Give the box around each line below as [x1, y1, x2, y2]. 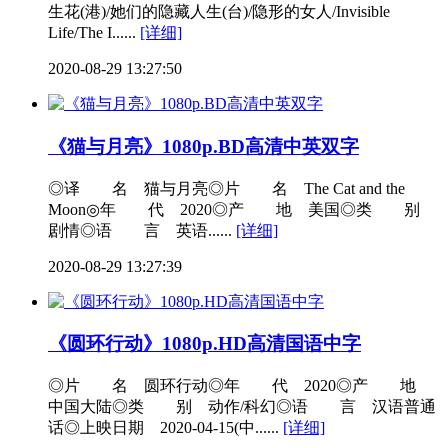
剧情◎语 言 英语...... [48, 221, 236, 239]
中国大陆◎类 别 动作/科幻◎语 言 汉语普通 [48, 398, 436, 416]
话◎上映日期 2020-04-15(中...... [48, 419, 283, 437]
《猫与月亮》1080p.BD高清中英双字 [48, 135, 359, 157]
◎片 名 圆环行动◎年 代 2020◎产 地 [48, 377, 432, 395]
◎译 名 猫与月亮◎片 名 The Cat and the [48, 179, 405, 197]
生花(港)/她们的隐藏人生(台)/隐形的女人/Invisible [48, 3, 390, 21]
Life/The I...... [48, 24, 140, 42]
